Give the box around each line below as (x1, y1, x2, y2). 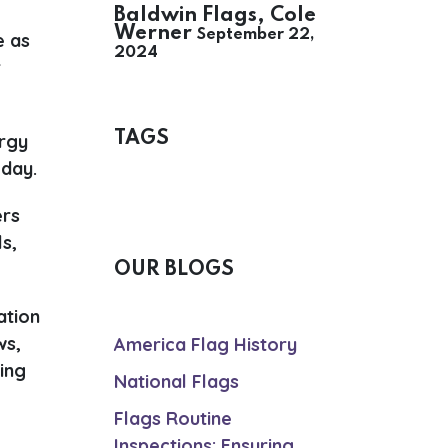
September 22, (196, 27, 315, 43)
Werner (113, 23, 192, 44)
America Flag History (113, 333, 297, 356)
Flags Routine (113, 407, 232, 430)
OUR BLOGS (113, 260, 234, 280)
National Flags (113, 370, 239, 393)
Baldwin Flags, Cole (113, 5, 316, 26)
